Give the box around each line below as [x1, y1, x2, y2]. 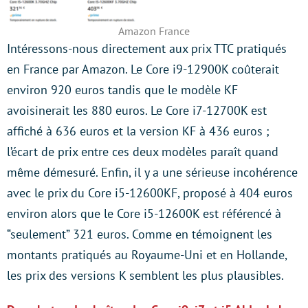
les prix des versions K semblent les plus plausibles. [7, 267, 284, 283]
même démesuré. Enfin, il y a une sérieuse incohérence [7, 164, 298, 180]
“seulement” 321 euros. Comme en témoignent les [7, 226, 272, 242]
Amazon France [118, 24, 190, 38]
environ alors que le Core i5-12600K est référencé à [7, 206, 281, 221]
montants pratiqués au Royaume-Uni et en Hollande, [7, 247, 287, 263]
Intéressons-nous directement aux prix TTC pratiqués [7, 41, 287, 56]
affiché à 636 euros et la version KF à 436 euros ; [7, 123, 269, 139]
